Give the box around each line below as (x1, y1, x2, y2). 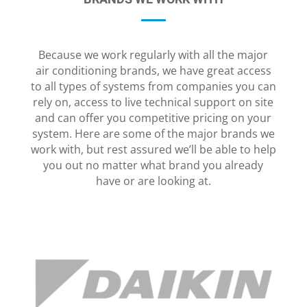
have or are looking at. (95, 173, 211, 189)
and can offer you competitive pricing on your (35, 110, 272, 126)
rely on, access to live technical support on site (33, 95, 274, 110)
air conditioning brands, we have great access (35, 63, 271, 79)
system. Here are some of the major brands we (32, 126, 275, 142)
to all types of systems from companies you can (30, 79, 276, 95)
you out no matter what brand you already (43, 158, 264, 173)
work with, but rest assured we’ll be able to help (30, 142, 276, 158)
